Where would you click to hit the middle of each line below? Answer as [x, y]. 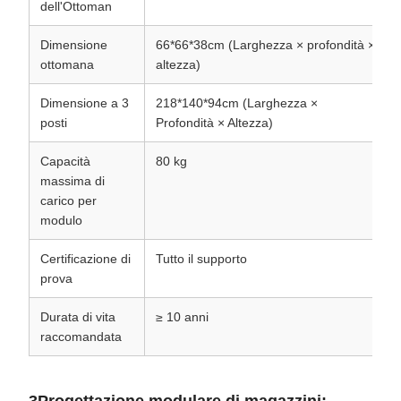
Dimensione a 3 [85, 103]
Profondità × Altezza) [214, 123]
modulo [61, 220]
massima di [73, 181]
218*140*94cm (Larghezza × [237, 103]
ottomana [67, 64]
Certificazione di [85, 259]
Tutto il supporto [201, 259]
